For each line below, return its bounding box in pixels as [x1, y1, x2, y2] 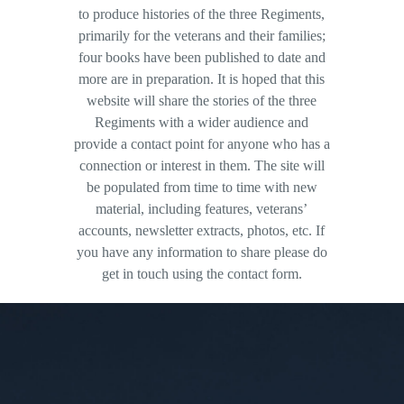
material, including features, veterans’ [96, 201, 308, 217]
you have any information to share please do [76, 244, 327, 261]
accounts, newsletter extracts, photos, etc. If [78, 223, 326, 239]
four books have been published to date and [78, 50, 326, 66]
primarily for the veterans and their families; [78, 28, 326, 44]
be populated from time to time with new [86, 179, 317, 196]
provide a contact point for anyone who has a [73, 136, 330, 152]
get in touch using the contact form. [101, 266, 302, 282]
